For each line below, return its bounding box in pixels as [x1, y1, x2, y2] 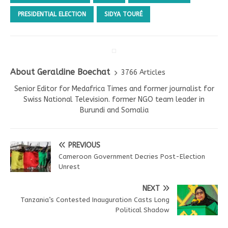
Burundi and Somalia [79, 106, 149, 115]
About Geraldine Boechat [10, 67, 110, 77]
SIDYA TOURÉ [104, 11, 142, 18]
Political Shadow [116, 206, 169, 214]
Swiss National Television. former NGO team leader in [23, 95, 205, 104]
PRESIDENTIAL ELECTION [18, 11, 86, 18]
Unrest [59, 163, 80, 171]
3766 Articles [121, 68, 165, 77]
